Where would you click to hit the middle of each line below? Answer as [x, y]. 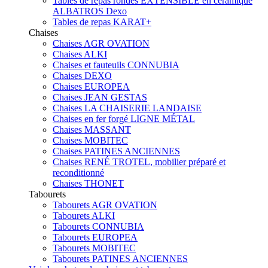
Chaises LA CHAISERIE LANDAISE [127, 108]
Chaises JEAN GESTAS [100, 97]
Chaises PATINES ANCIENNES [116, 151]
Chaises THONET [88, 183]
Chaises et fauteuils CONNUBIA [116, 65]
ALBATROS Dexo [90, 11]
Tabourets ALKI [84, 215]
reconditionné [78, 172]
